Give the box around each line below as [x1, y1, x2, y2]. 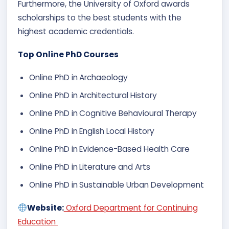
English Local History [79, 126, 154, 136]
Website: [27, 202, 64, 213]
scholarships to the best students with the [18, 12, 181, 23]
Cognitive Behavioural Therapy [79, 108, 197, 119]
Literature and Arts [79, 162, 150, 172]
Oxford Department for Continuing [63, 202, 198, 213]
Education [18, 216, 58, 227]
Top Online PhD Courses [18, 49, 119, 60]
